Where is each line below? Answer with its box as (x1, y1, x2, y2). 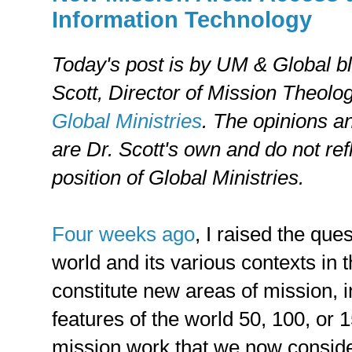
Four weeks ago (52, 223, 195, 246)
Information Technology (52, 7, 312, 33)
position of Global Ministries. (52, 167, 304, 189)
